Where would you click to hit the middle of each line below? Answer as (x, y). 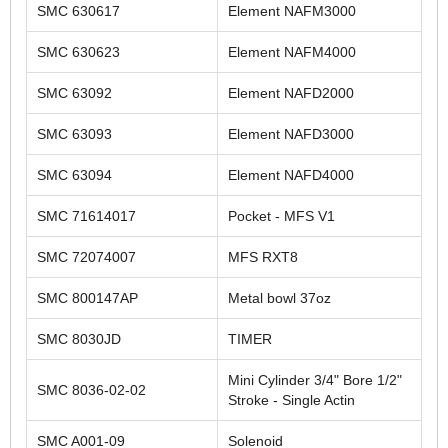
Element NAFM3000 (292, 10)
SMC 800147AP (87, 297)
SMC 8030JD (79, 338)
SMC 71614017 (86, 215)
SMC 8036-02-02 (91, 389)
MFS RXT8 (263, 256)
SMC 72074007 (86, 256)
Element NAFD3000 (291, 133)
